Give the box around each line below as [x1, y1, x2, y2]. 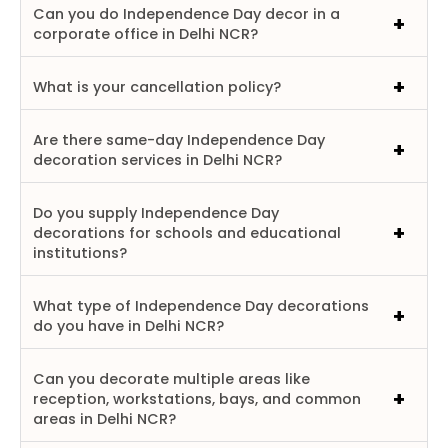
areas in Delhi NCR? [33, 408, 176, 429]
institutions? [33, 242, 127, 263]
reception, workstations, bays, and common [33, 388, 361, 409]
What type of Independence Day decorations [33, 295, 369, 316]
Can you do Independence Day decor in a [33, 3, 340, 24]
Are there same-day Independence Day [33, 129, 325, 150]
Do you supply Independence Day [33, 202, 279, 223]
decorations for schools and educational [33, 222, 341, 243]
